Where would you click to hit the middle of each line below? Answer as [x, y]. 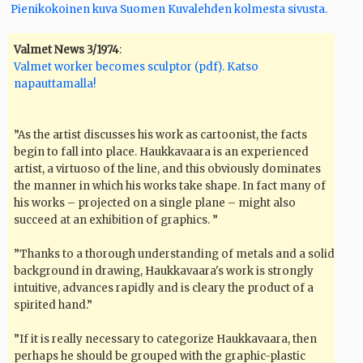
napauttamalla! [55, 84]
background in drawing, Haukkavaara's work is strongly [164, 271]
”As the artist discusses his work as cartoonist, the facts [160, 135]
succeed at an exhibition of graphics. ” [116, 220]
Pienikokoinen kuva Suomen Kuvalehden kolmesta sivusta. [169, 10]
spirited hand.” [53, 305]
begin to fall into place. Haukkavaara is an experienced [161, 152]
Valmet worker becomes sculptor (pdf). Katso [136, 67]
